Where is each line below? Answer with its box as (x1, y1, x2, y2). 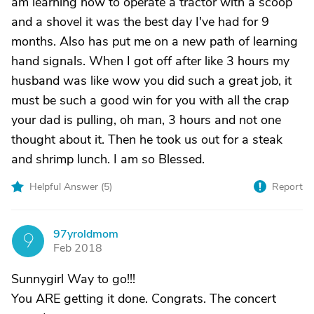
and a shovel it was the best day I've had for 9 (11, 13, 269, 30)
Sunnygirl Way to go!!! (11, 271, 135, 287)
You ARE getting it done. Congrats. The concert (11, 290, 276, 307)
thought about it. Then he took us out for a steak (11, 131, 282, 148)
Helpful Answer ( (29, 180, 104, 193)
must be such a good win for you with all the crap (11, 92, 289, 109)
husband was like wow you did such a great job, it (11, 72, 292, 89)
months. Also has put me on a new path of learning (11, 33, 298, 50)
